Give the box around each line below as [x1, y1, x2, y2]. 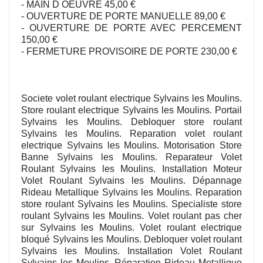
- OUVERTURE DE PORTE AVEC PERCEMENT [21, 23, 242, 33]
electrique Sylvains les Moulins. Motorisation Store [21, 140, 242, 151]
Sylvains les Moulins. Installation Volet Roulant [21, 246, 242, 257]
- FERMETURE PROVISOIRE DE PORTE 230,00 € [21, 46, 237, 57]
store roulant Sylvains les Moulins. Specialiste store [21, 199, 242, 210]
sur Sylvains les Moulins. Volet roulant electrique [21, 222, 242, 233]
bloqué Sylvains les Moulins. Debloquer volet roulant [21, 234, 242, 245]
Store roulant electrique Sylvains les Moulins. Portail [21, 105, 242, 116]
